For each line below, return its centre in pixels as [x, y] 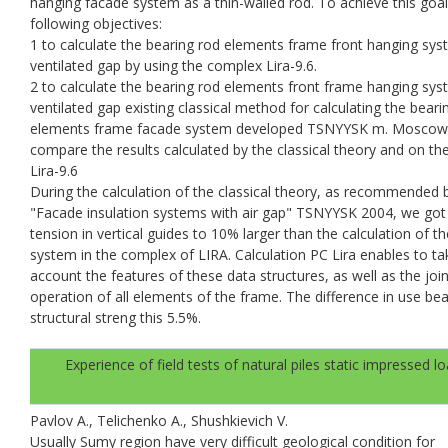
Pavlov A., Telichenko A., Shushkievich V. [159, 420]
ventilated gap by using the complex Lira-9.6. [173, 65]
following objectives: [96, 23]
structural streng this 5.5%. [115, 317]
